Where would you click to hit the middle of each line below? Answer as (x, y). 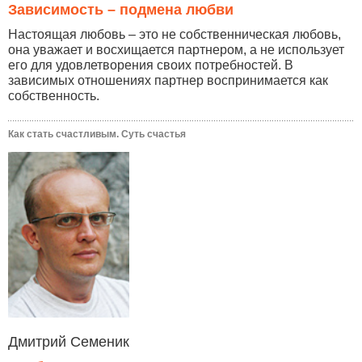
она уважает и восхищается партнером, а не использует (176, 50)
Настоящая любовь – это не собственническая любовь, (175, 35)
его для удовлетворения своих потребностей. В (151, 65)
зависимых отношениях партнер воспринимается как (168, 81)
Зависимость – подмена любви (121, 10)
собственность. (54, 96)
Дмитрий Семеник (69, 342)
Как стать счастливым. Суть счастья (97, 135)
